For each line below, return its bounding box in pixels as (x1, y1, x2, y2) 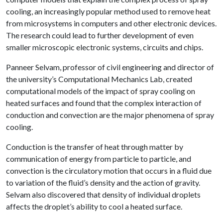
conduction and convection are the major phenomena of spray (6, 110, 214, 119)
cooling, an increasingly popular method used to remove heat (6, 6, 211, 16)
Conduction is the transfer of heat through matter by (6, 142, 183, 151)
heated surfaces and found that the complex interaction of (6, 98, 202, 108)
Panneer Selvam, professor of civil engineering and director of (6, 62, 214, 72)
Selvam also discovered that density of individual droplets (6, 190, 201, 199)
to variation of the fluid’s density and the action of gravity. (6, 178, 200, 187)
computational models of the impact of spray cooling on (6, 86, 195, 96)
